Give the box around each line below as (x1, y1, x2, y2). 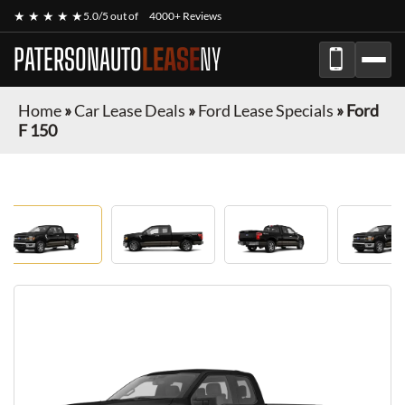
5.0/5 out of (83, 9, 140, 23)
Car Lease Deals (74, 100, 185, 120)
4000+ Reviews (149, 9, 221, 23)
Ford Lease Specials (198, 100, 334, 120)
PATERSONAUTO (14, 42, 142, 77)
